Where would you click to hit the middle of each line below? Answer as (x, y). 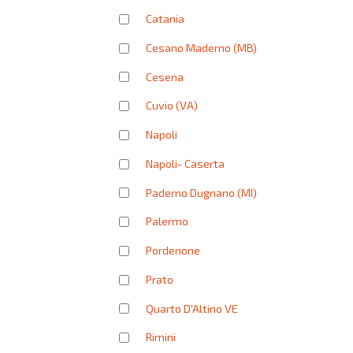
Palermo (167, 221)
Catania (165, 19)
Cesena (165, 76)
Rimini (161, 337)
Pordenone (173, 250)
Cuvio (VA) (172, 106)
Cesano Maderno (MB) (201, 47)
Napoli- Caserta (185, 163)
